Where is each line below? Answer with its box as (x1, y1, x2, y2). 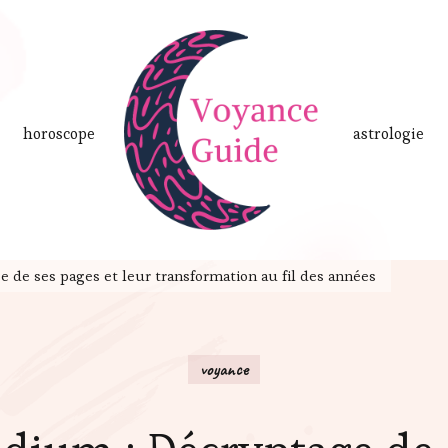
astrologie (352, 123, 424, 145)
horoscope (23, 123, 96, 145)
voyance (200, 358, 248, 380)
